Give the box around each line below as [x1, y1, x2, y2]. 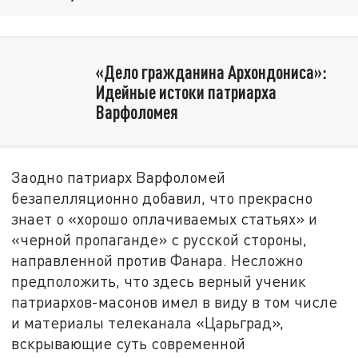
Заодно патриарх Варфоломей [11, 167, 226, 186]
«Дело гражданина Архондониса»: [95, 60, 327, 83]
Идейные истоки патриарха [95, 80, 276, 103]
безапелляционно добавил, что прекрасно [11, 188, 313, 207]
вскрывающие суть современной [11, 333, 246, 352]
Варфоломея [95, 100, 178, 123]
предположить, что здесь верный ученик [11, 271, 307, 290]
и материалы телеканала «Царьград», [11, 312, 284, 332]
